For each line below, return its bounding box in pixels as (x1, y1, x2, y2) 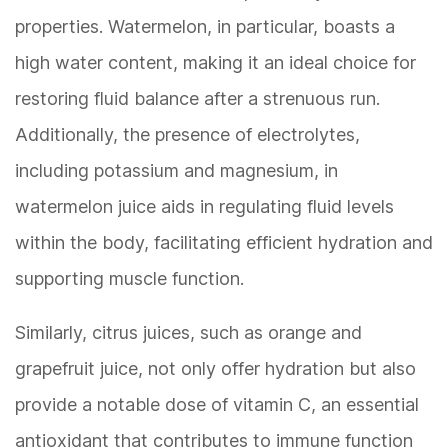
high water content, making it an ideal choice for (15, 52, 416, 74)
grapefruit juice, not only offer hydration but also (15, 358, 416, 380)
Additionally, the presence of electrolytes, (15, 124, 360, 146)
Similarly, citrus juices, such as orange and (15, 322, 362, 344)
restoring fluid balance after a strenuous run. (15, 88, 380, 110)
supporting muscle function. (15, 268, 244, 290)
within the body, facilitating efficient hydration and (15, 232, 433, 254)
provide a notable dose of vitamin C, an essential (15, 394, 419, 416)
